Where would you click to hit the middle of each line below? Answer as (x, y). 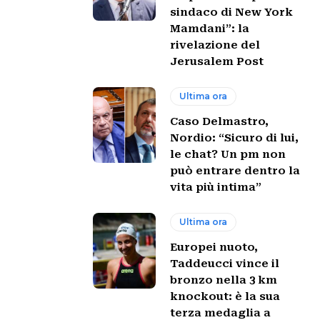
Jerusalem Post (217, 61)
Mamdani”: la (210, 28)
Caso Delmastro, (220, 121)
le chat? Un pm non (228, 154)
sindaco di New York (232, 12)
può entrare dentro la (235, 170)
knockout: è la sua (225, 296)
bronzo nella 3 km (224, 280)
